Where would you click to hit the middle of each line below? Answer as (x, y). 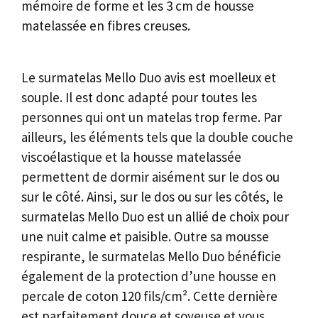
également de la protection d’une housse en (149, 276)
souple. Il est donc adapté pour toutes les (139, 98)
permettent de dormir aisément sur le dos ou (150, 177)
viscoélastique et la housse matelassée (131, 157)
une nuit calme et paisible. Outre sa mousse (145, 237)
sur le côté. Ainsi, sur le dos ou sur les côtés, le (152, 197)
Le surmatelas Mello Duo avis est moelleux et (149, 78)
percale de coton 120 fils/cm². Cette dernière (149, 296)
